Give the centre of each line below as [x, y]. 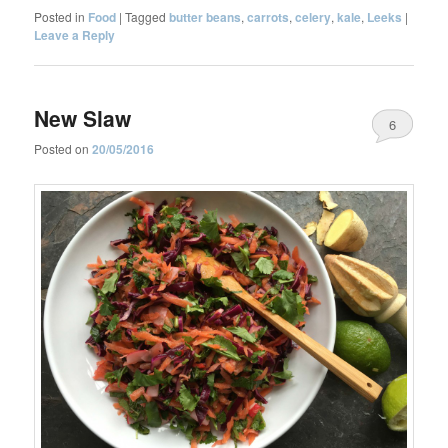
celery [313, 17]
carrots [268, 17]
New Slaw [83, 117]
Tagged [146, 17]
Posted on [63, 148]
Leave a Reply [75, 35]
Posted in [60, 17]
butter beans [205, 17]
